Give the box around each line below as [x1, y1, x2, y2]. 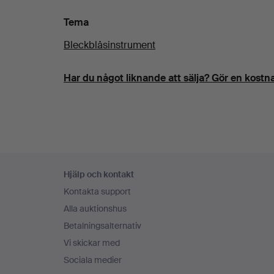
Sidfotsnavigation [63, 154, 171, 171]
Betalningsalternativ [64, 220, 141, 231]
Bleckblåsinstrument [64, 38, 155, 51]
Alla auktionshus [64, 203, 127, 214]
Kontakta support [64, 186, 131, 197]
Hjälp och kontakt [64, 169, 134, 180]
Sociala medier [64, 254, 122, 265]
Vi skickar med [64, 237, 120, 248]
